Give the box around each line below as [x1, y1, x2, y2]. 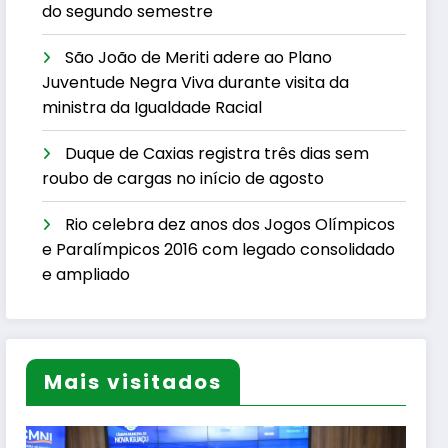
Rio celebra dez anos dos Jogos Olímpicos [65, 213, 396, 237]
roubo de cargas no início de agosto [42, 167, 325, 191]
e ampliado [42, 263, 131, 287]
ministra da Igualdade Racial [42, 96, 263, 120]
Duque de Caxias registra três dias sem [65, 142, 370, 166]
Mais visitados [44, 367, 223, 396]
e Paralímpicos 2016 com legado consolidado [42, 238, 396, 262]
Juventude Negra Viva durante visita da [42, 71, 350, 95]
